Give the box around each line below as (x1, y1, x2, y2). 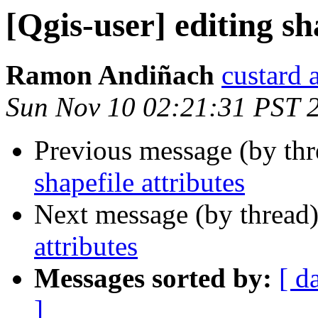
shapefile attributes (34, 167, 245, 198)
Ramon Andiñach (6, 60, 214, 91)
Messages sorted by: (34, 263, 272, 294)
